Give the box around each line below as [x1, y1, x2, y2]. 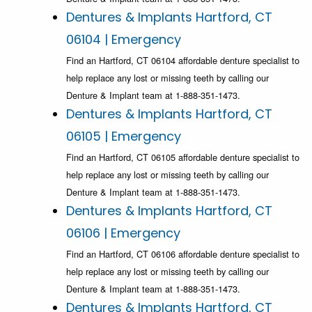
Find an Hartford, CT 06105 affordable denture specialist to [66, 150, 299, 164]
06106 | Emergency [66, 224, 180, 242]
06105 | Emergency [66, 127, 181, 146]
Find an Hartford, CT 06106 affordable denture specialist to [66, 247, 299, 261]
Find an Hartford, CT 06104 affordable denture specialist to [66, 54, 299, 68]
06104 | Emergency [66, 31, 181, 49]
